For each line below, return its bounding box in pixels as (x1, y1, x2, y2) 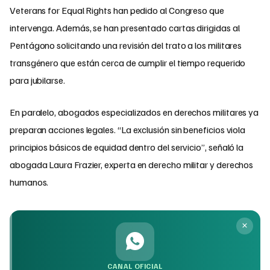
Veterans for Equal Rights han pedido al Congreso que (10, 4, 224, 16)
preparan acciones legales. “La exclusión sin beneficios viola (10, 123, 246, 136)
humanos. (10, 175, 49, 188)
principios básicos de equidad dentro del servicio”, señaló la (10, 140, 244, 153)
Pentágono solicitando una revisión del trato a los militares (10, 39, 242, 51)
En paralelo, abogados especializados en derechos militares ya (10, 105, 259, 118)
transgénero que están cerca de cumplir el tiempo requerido (10, 56, 246, 69)
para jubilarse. (10, 74, 65, 86)
